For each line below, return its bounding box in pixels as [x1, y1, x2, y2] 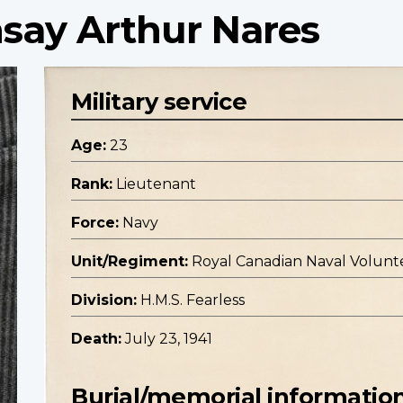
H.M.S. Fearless [140, 291, 245, 309]
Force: [71, 214, 119, 232]
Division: [71, 291, 137, 309]
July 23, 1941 [125, 330, 212, 348]
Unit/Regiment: [71, 253, 188, 271]
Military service [71, 87, 246, 116]
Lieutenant [116, 175, 196, 193]
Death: [71, 330, 121, 348]
